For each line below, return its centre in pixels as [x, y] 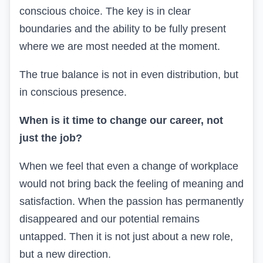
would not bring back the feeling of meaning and [131, 184]
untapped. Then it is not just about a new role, [126, 237]
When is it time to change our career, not [121, 121]
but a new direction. [65, 254]
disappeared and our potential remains [109, 219]
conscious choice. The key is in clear [105, 11]
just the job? [51, 138]
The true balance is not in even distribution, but [129, 75]
